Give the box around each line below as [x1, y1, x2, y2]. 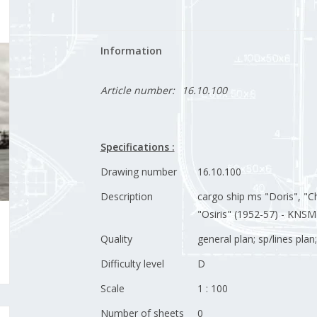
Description [100, 190, 153, 203]
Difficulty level [100, 257, 164, 270]
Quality [100, 232, 132, 246]
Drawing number [100, 165, 177, 178]
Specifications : [100, 140, 175, 154]
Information [100, 44, 162, 57]
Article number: [100, 83, 175, 97]
